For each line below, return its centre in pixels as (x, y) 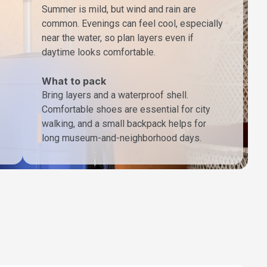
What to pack (74, 81)
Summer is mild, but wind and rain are (119, 9)
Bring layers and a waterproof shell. (115, 95)
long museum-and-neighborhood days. (122, 138)
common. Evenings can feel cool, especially (132, 23)
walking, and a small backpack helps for (124, 123)
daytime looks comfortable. (99, 52)
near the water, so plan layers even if (118, 38)
